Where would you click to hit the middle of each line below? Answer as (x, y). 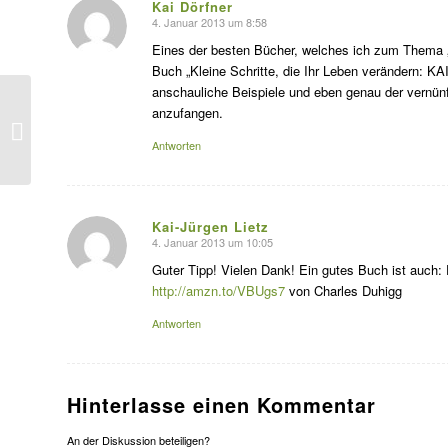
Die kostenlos (74, 119)
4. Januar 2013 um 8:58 (209, 21)
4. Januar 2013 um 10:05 (212, 241)
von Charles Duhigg (343, 290)
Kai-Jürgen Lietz (210, 226)
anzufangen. (187, 112)
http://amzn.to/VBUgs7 (218, 290)
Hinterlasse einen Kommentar (221, 404)
